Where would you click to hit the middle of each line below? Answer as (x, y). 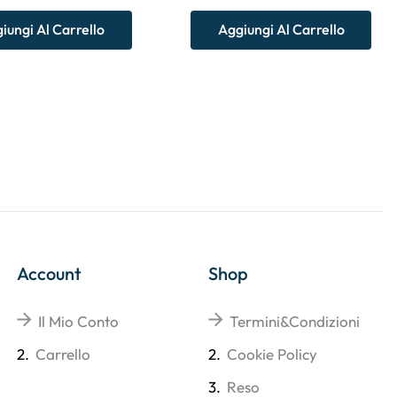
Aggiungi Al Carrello (281, 30)
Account (50, 274)
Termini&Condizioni (294, 322)
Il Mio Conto (79, 322)
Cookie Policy (272, 354)
